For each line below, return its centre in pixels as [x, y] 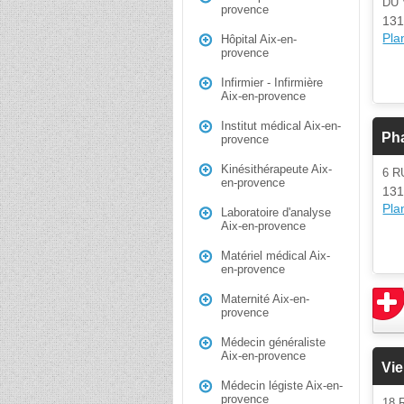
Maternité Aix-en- [265, 299]
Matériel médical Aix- [275, 256]
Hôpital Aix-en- [259, 39]
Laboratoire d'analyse [276, 212]
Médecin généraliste [273, 342]
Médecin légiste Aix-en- [282, 386]
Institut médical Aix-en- [281, 126]
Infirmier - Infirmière [272, 83]
